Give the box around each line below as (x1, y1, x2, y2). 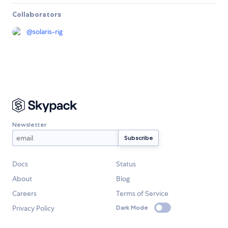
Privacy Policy (12, 204, 54, 213)
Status (116, 159, 136, 169)
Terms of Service (116, 189, 168, 198)
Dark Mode (116, 204, 148, 212)
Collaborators (12, 9, 61, 19)
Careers (12, 189, 37, 198)
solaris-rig (33, 26, 63, 36)
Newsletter (12, 120, 46, 128)
